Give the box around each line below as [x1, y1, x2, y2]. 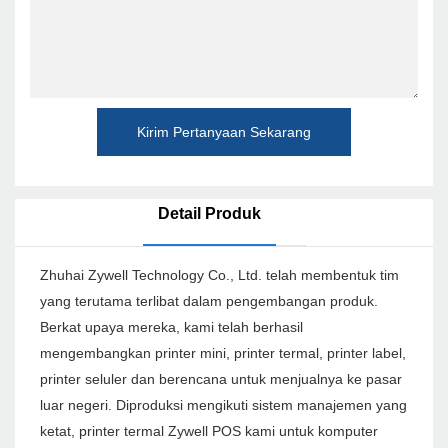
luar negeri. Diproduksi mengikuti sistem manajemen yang [40, 397, 407, 414]
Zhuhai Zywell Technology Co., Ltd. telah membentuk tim [40, 267, 399, 284]
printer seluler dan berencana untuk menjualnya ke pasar [40, 371, 402, 388]
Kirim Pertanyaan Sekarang [137, 123, 311, 140]
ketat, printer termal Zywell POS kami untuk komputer [40, 423, 378, 440]
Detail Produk [157, 205, 261, 223]
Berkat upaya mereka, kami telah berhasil [40, 319, 303, 336]
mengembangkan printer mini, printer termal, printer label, [40, 345, 406, 362]
